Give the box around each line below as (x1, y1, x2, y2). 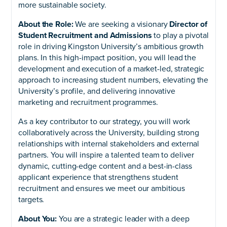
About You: (18, 213, 57, 224)
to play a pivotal (152, 30, 209, 41)
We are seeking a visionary (73, 19, 170, 29)
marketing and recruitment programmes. (18, 97, 159, 107)
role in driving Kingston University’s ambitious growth (18, 41, 204, 52)
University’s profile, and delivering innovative (18, 86, 175, 96)
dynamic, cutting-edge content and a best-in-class (18, 161, 192, 171)
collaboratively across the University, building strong (18, 127, 200, 138)
